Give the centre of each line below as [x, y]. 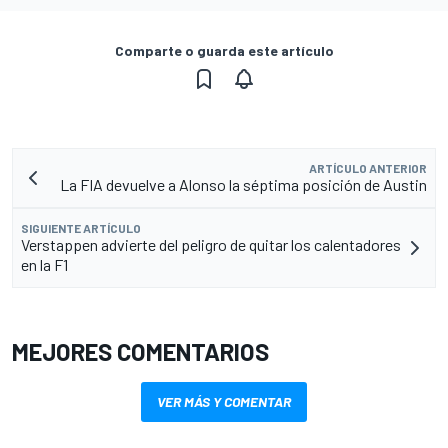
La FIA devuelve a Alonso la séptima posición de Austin [243, 184]
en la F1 [44, 264]
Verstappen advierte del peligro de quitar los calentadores [211, 244]
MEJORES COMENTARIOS [140, 351]
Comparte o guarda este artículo [224, 50]
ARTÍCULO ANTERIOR [368, 167]
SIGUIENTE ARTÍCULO [81, 227]
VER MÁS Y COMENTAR [224, 401]
